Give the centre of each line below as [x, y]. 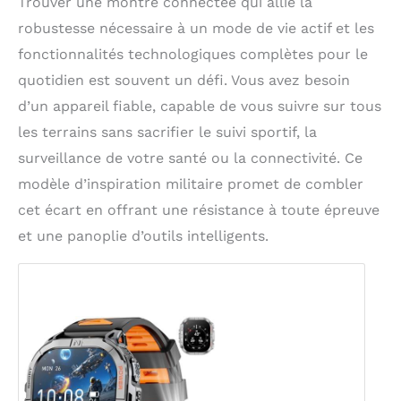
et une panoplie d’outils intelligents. [143, 235]
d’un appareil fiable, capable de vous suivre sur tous [200, 106]
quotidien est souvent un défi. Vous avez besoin [184, 80]
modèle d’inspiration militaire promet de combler [191, 183]
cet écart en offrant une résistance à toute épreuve [199, 209]
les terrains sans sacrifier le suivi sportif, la [167, 132]
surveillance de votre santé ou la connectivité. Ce [190, 158]
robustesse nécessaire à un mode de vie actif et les [196, 28]
